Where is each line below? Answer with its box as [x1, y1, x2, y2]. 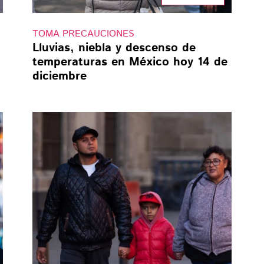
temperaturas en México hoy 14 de [32, 54, 227, 71]
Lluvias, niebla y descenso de [32, 39, 196, 57]
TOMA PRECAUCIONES [32, 27, 134, 41]
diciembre [32, 68, 87, 85]
